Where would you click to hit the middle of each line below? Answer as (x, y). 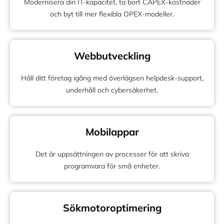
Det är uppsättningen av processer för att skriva (112, 154)
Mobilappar (112, 131)
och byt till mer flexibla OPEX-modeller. (112, 14)
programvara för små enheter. (112, 166)
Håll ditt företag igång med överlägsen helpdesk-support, (112, 78)
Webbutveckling (112, 55)
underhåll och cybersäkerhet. (112, 90)
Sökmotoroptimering (112, 207)
